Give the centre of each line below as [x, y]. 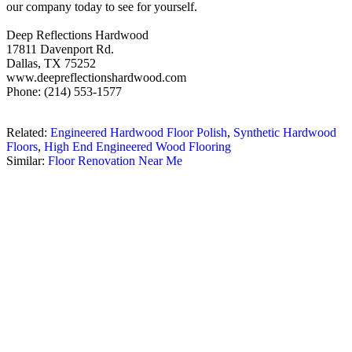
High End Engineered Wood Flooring [137, 147]
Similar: [27, 161]
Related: [28, 133]
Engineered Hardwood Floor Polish [139, 133]
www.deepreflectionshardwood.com [96, 78]
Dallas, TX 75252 [51, 64]
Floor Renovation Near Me [115, 161]
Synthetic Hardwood [285, 133]
